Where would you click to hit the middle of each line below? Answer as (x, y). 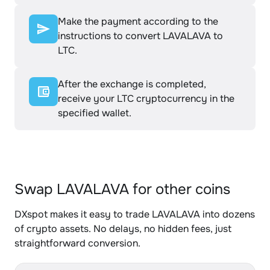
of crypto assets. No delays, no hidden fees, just (123, 229)
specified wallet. (95, 113)
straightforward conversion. (77, 243)
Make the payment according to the (138, 21)
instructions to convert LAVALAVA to (140, 36)
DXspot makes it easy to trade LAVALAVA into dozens (135, 214)
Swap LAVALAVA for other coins (122, 189)
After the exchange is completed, (132, 84)
